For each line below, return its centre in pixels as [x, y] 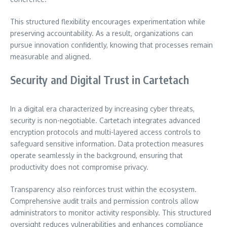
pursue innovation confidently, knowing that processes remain [111, 45]
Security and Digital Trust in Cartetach [100, 79]
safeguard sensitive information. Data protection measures [107, 143]
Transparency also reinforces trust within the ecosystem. [103, 189]
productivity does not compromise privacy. [79, 167]
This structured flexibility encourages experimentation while [108, 21]
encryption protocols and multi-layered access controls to [105, 132]
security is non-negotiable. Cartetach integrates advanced [105, 120]
